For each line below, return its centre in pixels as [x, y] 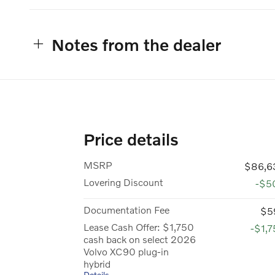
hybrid [97, 263]
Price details [131, 139]
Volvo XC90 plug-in [126, 251]
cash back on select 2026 [140, 239]
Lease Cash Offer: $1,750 [139, 227]
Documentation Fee [126, 209]
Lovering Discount [123, 182]
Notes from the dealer [136, 44]
